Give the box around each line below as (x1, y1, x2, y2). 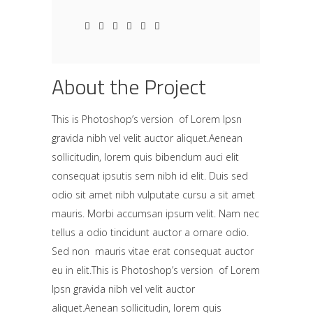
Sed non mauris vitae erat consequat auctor (52, 244, 254, 258)
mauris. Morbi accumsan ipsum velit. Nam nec (52, 206, 259, 220)
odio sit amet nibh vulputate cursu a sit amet (52, 187, 255, 201)
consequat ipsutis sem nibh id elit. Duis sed (52, 168, 248, 182)
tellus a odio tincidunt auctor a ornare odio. (52, 225, 249, 239)
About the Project (52, 70, 206, 103)
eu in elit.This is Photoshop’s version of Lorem (52, 263, 260, 277)
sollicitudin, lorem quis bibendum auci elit (52, 150, 239, 163)
